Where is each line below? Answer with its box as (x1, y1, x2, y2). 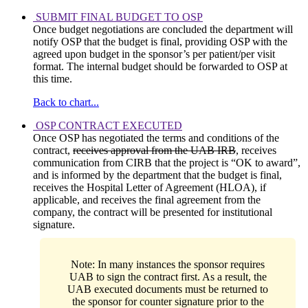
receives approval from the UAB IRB (73, 144, 236, 157)
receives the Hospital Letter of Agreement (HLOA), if (33, 181, 266, 194)
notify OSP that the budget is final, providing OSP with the (33, 36, 287, 48)
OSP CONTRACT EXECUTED (36, 120, 182, 132)
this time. (33, 73, 72, 85)
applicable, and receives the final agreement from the (33, 194, 261, 206)
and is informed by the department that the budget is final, (33, 169, 282, 181)
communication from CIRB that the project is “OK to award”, (33, 157, 300, 169)
